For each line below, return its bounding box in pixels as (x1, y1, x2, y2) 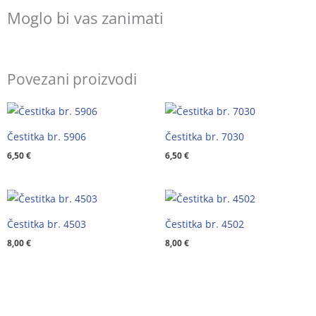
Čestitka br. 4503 (7, 217, 86, 231)
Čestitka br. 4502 (165, 217, 244, 231)
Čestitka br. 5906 (7, 129, 86, 143)
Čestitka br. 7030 (165, 129, 244, 143)
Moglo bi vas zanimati (7, 7, 164, 30)
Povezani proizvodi (7, 68, 137, 89)
